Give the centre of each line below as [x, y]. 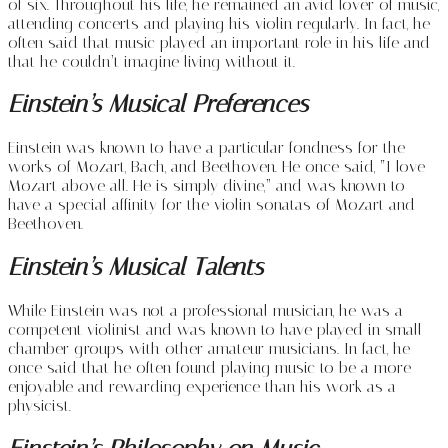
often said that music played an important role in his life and [219, 42]
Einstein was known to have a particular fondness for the [206, 148]
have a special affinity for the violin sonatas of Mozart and [211, 205]
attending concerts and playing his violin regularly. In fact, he [219, 23]
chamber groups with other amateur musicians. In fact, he [209, 349]
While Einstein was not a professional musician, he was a [205, 311]
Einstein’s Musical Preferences [158, 104]
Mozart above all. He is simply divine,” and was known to [206, 186]
